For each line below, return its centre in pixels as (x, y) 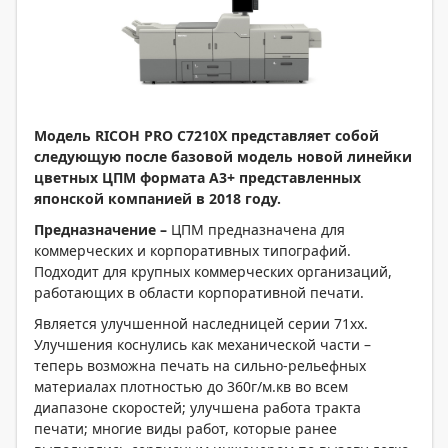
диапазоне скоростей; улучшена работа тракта (197, 408)
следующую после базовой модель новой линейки (223, 157)
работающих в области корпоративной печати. (199, 293)
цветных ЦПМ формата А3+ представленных (197, 178)
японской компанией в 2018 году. (157, 199)
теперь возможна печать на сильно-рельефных (200, 366)
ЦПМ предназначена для (258, 230)
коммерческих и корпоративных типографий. (192, 251)
